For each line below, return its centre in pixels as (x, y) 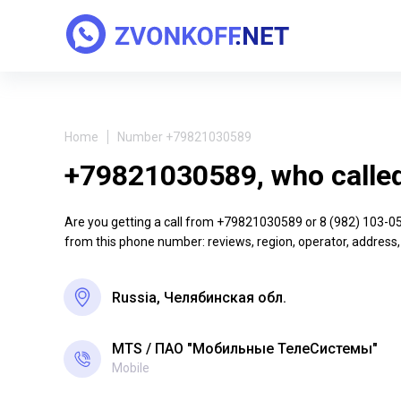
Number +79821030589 (184, 137)
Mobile (131, 367)
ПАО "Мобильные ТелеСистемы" (266, 349)
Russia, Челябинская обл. (199, 297)
